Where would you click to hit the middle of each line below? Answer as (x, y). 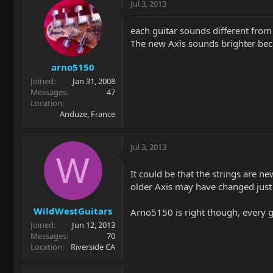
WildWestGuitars (73, 211)
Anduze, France (87, 114)
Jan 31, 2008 (94, 81)
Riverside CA (93, 246)
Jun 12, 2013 (94, 225)
